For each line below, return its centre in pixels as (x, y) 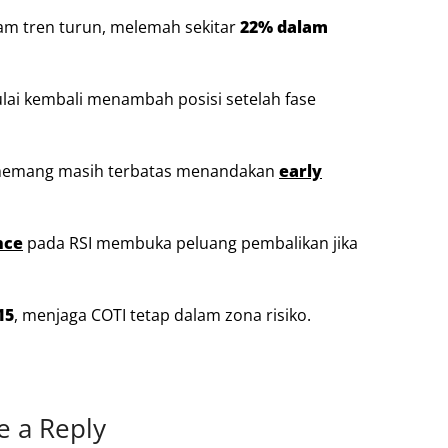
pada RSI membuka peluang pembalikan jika (190, 242)
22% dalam (284, 26)
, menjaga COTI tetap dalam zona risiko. (162, 314)
